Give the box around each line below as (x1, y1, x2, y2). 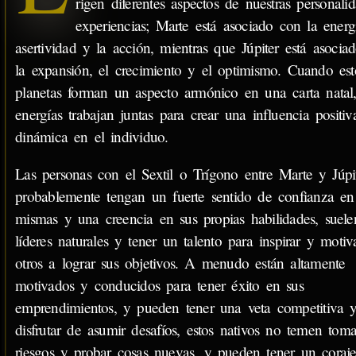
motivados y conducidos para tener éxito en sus (15, 274, 304, 295)
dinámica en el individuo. (15, 126, 168, 146)
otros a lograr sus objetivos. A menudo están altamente (15, 252, 346, 273)
